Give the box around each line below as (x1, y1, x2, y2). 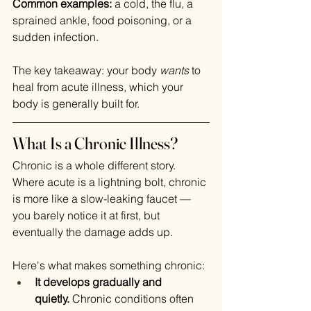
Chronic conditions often (69, 292, 196, 306)
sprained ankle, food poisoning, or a (12, 13, 194, 28)
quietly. (35, 292, 69, 306)
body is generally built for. (12, 96, 140, 111)
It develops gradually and (35, 275, 165, 289)
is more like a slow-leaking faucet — (12, 192, 194, 206)
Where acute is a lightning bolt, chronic (12, 175, 209, 190)
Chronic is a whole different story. (12, 158, 178, 173)
